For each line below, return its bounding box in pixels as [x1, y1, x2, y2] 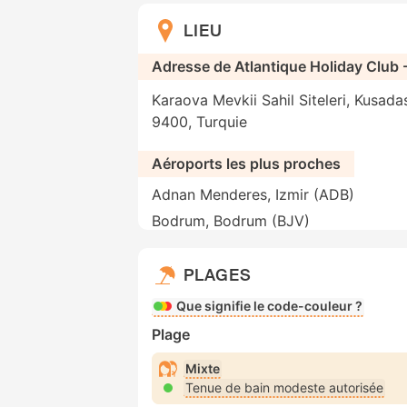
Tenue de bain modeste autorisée [185, 379, 383, 395]
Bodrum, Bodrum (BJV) [152, 212, 310, 231]
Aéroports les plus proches [152, 154, 341, 174]
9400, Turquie [152, 113, 247, 132]
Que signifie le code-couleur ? [176, 298, 362, 314]
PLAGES [184, 263, 252, 286]
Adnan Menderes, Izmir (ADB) [152, 185, 354, 204]
